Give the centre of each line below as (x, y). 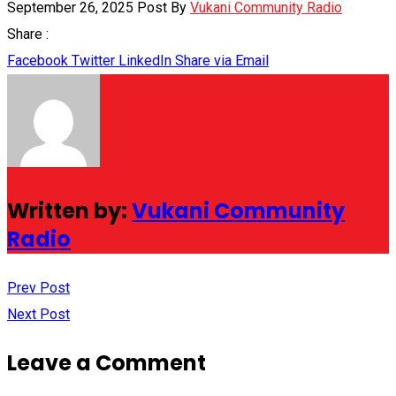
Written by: (69, 210)
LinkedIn (145, 60)
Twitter (93, 60)
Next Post (38, 314)
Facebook (38, 60)
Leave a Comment (107, 362)
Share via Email (222, 60)
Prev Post (38, 287)
